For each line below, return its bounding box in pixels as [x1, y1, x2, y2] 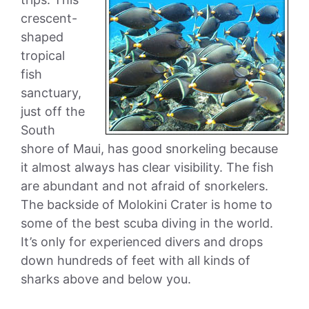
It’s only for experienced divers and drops [21, 234, 263, 249]
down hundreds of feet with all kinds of [21, 252, 250, 268]
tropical [21, 48, 65, 63]
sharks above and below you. [21, 271, 191, 286]
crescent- [21, 10, 77, 26]
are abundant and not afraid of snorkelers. [21, 178, 268, 193]
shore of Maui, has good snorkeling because [21, 141, 278, 156]
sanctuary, [21, 85, 81, 100]
